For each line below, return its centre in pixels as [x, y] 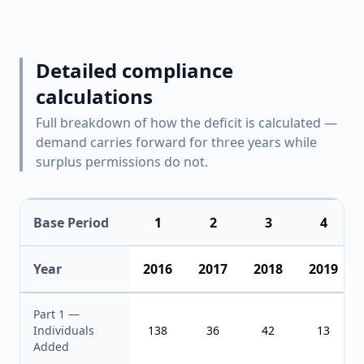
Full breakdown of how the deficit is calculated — [186, 123]
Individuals [64, 330]
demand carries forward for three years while [176, 142]
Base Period [71, 223]
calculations [94, 96]
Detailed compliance [134, 70]
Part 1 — [56, 314]
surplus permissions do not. [122, 162]
